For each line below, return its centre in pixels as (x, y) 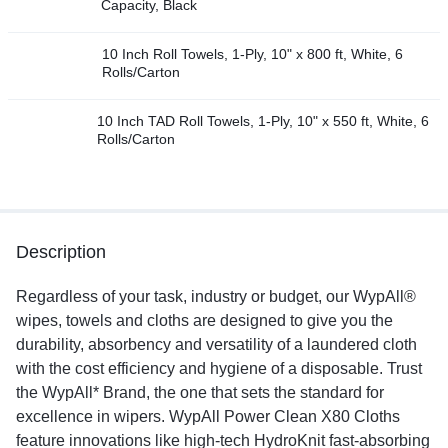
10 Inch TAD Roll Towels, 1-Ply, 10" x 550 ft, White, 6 (262, 120)
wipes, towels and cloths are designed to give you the (204, 320)
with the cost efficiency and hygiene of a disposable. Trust (219, 368)
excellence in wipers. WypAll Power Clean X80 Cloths (208, 416)
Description (61, 251)
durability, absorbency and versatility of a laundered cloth (216, 344)
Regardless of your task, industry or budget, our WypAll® (216, 296)
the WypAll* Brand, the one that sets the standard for (200, 392)
